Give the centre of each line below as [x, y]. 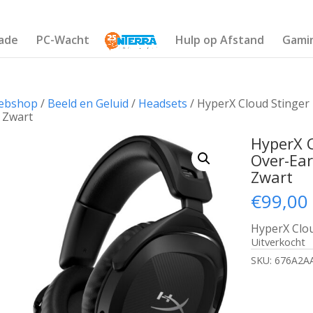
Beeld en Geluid [88, 103]
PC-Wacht [63, 40]
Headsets [162, 103]
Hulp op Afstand [220, 40]
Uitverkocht [278, 242]
